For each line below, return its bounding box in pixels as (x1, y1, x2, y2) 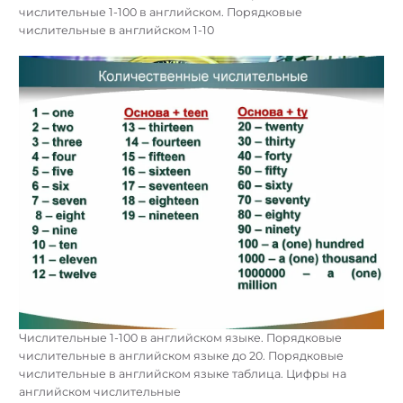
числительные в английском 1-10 (19, 23, 214, 38)
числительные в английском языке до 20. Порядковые (19, 349, 344, 363)
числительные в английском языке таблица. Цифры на (19, 367, 346, 381)
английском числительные (19, 385, 181, 399)
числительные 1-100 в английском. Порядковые (19, 5, 302, 20)
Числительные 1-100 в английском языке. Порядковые (19, 331, 342, 345)
